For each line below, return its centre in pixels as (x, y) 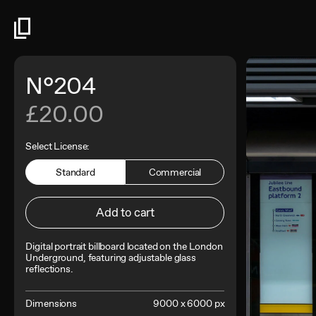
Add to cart (125, 213)
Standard (75, 172)
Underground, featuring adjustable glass (111, 258)
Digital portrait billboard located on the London (124, 247)
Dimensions (51, 304)
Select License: (57, 146)
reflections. (49, 269)
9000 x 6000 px (189, 304)
